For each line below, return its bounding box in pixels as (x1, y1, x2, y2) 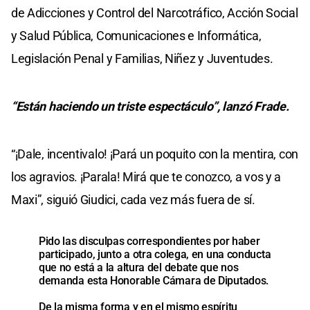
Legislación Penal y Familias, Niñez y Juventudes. (11, 51, 273, 66)
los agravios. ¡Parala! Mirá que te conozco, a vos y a (11, 170, 282, 185)
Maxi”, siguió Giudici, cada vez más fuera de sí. (11, 192, 255, 208)
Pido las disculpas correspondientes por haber (39, 235, 260, 248)
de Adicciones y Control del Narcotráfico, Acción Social (11, 6, 298, 21)
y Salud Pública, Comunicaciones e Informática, (11, 28, 262, 44)
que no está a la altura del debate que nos (39, 261, 239, 275)
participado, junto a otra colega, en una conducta (39, 248, 271, 262)
